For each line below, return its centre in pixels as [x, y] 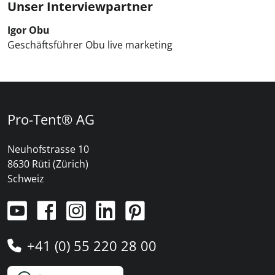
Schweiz [26, 178]
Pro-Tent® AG [51, 119]
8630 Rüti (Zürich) [48, 164]
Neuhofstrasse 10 [48, 149]
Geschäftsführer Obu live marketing [90, 45]
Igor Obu [29, 30]
